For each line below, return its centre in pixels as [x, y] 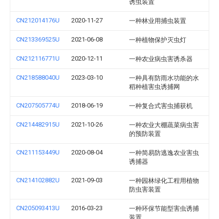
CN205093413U [38, 208]
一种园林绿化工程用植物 [164, 181]
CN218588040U [38, 77]
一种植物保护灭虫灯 [158, 40]
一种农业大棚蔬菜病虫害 [164, 125]
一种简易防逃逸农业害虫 [164, 153]
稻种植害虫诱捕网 [154, 87]
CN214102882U [38, 180]
